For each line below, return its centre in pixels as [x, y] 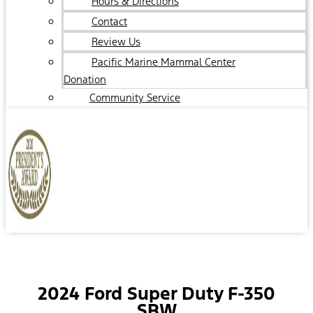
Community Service [135, 97]
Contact [109, 21]
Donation [85, 79]
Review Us [116, 42]
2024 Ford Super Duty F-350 [156, 293]
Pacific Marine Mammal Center [163, 62]
